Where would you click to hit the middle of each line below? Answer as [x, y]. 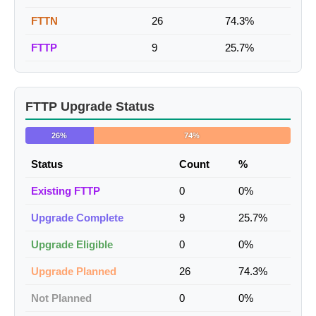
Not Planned [61, 298]
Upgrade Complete [77, 218]
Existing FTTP [66, 191]
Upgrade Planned [74, 272]
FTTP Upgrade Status [90, 107]
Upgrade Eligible [72, 245]
